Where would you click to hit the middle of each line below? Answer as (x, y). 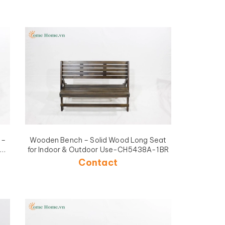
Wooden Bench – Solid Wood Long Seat (98, 140)
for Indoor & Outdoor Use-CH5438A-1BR (98, 149)
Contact (98, 162)
